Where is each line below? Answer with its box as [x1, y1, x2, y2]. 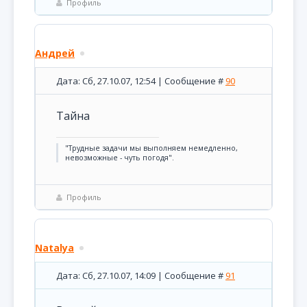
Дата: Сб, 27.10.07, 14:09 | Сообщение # [56, 269, 225, 282]
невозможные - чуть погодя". [65, 153, 174, 162]
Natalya [35, 241, 74, 254]
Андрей [35, 47, 75, 60]
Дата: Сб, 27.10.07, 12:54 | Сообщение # [56, 75, 225, 87]
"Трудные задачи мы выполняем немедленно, [65, 143, 238, 153]
